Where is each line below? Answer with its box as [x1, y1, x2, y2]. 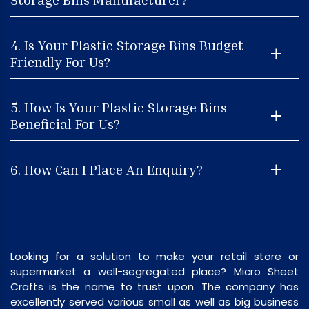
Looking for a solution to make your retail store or [10, 249, 299, 263]
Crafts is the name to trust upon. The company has [10, 279, 299, 294]
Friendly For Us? [10, 52, 110, 70]
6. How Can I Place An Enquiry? [10, 160, 203, 177]
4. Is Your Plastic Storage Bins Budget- [10, 36, 249, 53]
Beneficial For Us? [10, 114, 120, 132]
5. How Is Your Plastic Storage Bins [10, 98, 227, 115]
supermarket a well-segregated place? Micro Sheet [10, 264, 299, 279]
